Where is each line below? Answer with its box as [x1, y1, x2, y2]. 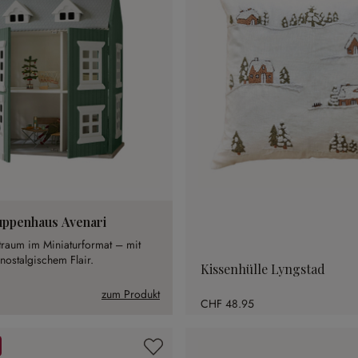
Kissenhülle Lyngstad [201, 261, 325, 278]
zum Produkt [101, 286, 160, 303]
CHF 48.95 [201, 295, 254, 312]
